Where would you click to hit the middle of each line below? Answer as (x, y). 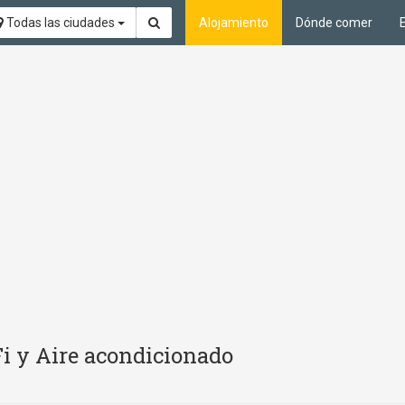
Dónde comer (334, 23)
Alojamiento (234, 23)
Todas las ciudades (61, 23)
